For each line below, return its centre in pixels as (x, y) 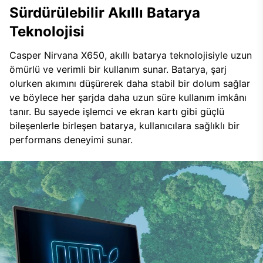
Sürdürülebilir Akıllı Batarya (105, 13)
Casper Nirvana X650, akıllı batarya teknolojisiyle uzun (131, 55)
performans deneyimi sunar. (71, 140)
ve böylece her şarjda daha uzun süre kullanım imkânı (128, 97)
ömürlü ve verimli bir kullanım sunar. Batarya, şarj (118, 69)
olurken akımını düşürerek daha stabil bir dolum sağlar (130, 83)
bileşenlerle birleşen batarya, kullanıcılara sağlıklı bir (124, 126)
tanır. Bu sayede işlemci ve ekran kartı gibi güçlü (117, 112)
